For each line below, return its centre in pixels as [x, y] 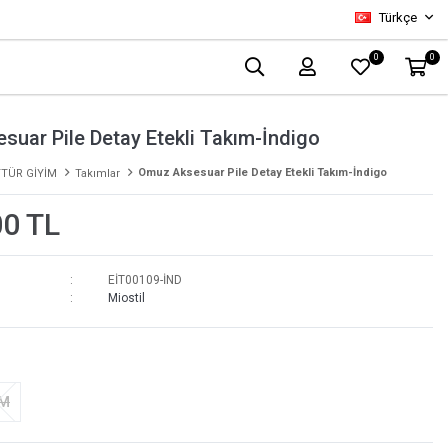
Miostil [126, 298]
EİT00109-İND [144, 280]
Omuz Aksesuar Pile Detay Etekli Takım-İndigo [262, 172]
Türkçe [397, 17]
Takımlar [97, 173]
